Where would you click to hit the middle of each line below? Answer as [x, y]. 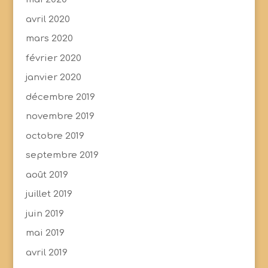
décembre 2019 [60, 97]
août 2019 [47, 175]
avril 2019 [46, 252]
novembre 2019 [60, 117]
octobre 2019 [55, 136]
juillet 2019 [49, 194]
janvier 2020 [53, 78]
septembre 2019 [62, 156]
